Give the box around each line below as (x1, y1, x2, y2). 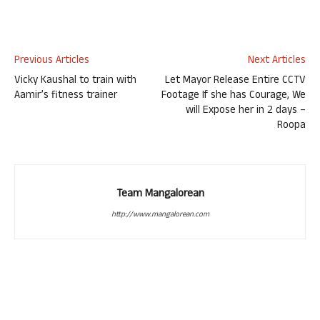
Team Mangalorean (116, 186, 204, 204)
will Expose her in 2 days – (186, 102, 306, 120)
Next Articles (248, 52, 306, 70)
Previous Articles (14, 52, 89, 70)
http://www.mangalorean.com (111, 209, 209, 221)
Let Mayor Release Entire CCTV (165, 72, 306, 90)
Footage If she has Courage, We (161, 87, 306, 105)
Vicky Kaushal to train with (14, 72, 136, 90)
